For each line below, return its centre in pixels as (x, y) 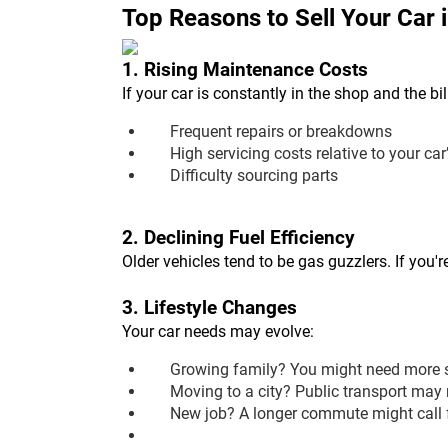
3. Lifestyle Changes (209, 308)
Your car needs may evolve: (218, 332)
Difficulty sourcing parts (254, 176)
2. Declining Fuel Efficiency (238, 238)
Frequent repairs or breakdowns (281, 132)
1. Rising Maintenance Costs (245, 70)
